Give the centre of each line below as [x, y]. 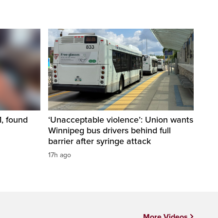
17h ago [60, 155]
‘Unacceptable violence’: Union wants [121, 120]
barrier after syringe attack [100, 141]
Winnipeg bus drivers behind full [109, 131]
